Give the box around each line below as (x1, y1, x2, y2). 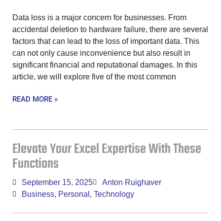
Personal (58, 190, 90, 199)
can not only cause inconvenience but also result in (12, 49, 190, 58)
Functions (12, 153, 59, 175)
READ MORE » (12, 95, 58, 104)
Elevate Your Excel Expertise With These (12, 139, 201, 160)
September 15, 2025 (22, 178, 93, 187)
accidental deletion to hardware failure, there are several (12, 25, 208, 34)
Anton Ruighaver (102, 178, 161, 187)
